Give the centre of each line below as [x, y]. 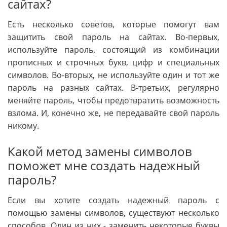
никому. [23, 125]
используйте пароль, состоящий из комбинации [113, 49]
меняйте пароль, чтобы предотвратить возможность [113, 100]
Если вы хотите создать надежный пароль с [113, 200]
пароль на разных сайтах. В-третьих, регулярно [113, 87]
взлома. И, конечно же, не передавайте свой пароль [113, 113]
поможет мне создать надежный [104, 165]
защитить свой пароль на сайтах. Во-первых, [113, 37]
